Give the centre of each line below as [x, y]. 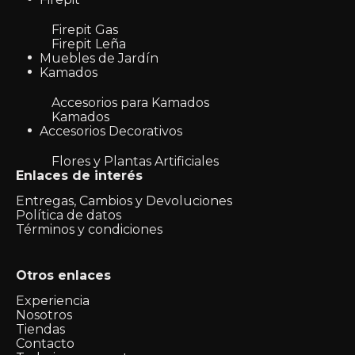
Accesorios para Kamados [130, 103]
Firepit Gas [85, 30]
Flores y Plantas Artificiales [135, 161]
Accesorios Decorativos [111, 131]
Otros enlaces [63, 275]
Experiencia [53, 301]
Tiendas [40, 329]
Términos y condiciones [89, 229]
